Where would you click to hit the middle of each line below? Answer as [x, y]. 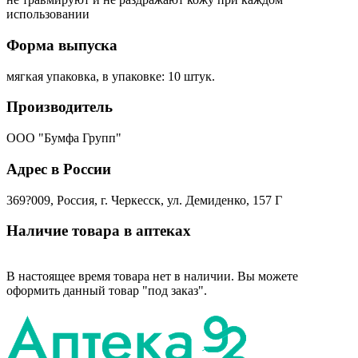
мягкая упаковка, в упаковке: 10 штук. [111, 76]
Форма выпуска [62, 46]
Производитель [60, 107]
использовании [48, 14]
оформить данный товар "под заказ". [107, 291]
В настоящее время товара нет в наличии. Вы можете [152, 276]
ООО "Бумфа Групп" [64, 138]
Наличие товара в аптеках [99, 231]
